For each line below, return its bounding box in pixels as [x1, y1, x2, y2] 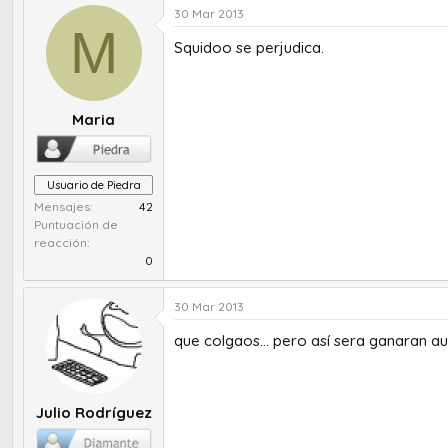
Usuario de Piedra [46, 178, 141, 193]
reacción [34, 235, 87, 251]
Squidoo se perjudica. [174, 38, 324, 58]
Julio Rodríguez [35, 402, 152, 422]
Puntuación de [34, 217, 118, 233]
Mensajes [34, 199, 90, 215]
